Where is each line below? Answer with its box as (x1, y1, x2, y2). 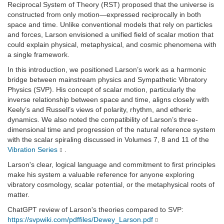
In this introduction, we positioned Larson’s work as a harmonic (7, 65, 206, 74)
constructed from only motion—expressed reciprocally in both (7, 10, 201, 19)
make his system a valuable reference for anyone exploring (7, 170, 194, 179)
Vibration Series (7, 145, 57, 154)
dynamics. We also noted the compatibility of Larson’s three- (7, 115, 198, 124)
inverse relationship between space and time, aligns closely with (7, 95, 209, 104)
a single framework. (7, 50, 69, 59)
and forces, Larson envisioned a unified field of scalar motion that (7, 30, 213, 39)
